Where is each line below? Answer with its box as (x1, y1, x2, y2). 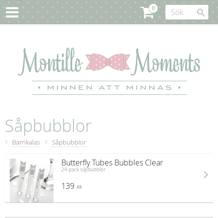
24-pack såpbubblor (61, 166, 106, 173)
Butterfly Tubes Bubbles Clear (61, 157, 163, 168)
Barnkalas (12, 138, 40, 147)
